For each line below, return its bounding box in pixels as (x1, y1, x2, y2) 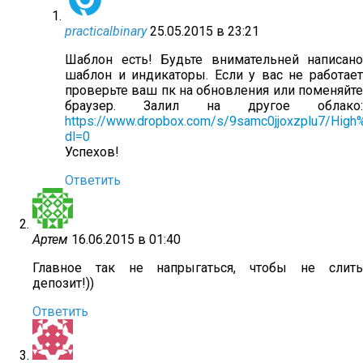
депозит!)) (32, 275, 94, 292)
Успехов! (65, 144, 119, 160)
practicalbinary (65, 23, 147, 40)
